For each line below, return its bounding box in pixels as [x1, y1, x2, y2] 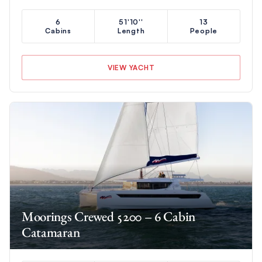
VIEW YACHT [107, 63, 155, 72]
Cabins [45, 26, 71, 35]
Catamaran [21, 223, 80, 241]
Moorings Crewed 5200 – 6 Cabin [21, 207, 195, 225]
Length [117, 26, 145, 35]
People [189, 26, 218, 35]
